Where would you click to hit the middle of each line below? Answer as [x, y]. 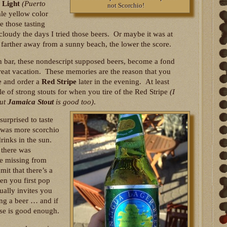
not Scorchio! [126, 5]
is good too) [74, 102]
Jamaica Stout [31, 102]
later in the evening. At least [123, 82]
